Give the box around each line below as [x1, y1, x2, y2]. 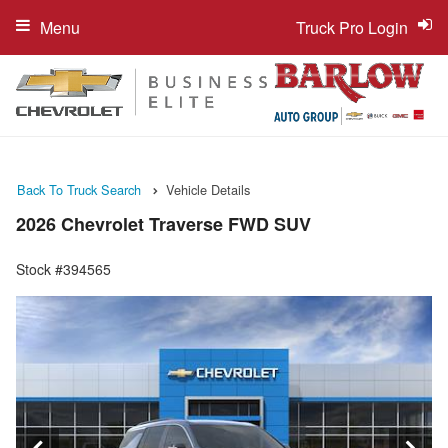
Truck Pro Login [296, 16, 408, 39]
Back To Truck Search [17, 180, 141, 199]
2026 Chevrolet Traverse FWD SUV [16, 211, 311, 238]
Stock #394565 [16, 259, 111, 280]
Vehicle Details [166, 180, 250, 199]
